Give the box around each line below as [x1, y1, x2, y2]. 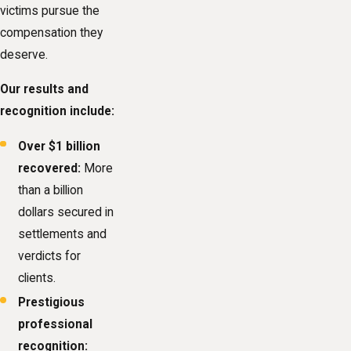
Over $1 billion [18, 139, 101, 154]
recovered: [18, 161, 81, 175]
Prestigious [18, 295, 85, 309]
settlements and [18, 226, 107, 241]
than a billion [18, 183, 84, 197]
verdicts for [18, 248, 81, 263]
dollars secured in [18, 204, 114, 219]
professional [18, 317, 93, 331]
